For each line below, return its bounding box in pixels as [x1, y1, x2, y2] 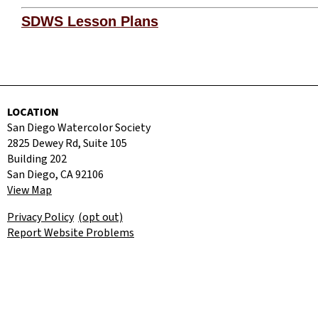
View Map [7, 182, 52, 198]
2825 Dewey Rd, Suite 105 [7, 135, 127, 151]
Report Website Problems [7, 224, 134, 241]
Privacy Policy [7, 209, 74, 225]
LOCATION [7, 104, 59, 120]
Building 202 [7, 150, 67, 167]
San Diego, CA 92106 [7, 166, 104, 182]
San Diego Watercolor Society [7, 119, 150, 136]
